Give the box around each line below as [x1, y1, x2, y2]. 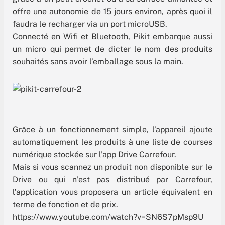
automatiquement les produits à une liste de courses [13, 137, 212, 147]
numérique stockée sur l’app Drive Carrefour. [13, 149, 176, 159]
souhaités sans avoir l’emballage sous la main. [13, 57, 183, 67]
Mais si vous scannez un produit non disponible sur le [13, 162, 212, 172]
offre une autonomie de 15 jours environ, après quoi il [13, 7, 212, 17]
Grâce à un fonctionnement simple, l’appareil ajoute [13, 124, 212, 134]
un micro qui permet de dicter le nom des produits [13, 44, 212, 54]
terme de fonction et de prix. [13, 199, 118, 209]
